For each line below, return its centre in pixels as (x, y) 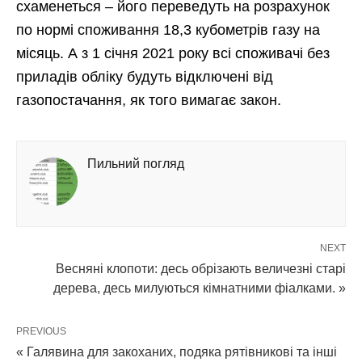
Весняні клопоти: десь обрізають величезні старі (201, 269)
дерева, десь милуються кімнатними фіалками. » (200, 288)
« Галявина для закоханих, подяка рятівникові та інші (177, 352)
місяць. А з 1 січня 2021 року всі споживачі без (173, 53)
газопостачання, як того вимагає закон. (149, 100)
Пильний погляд (136, 164)
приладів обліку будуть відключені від (145, 77)
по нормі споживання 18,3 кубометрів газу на (168, 30)
